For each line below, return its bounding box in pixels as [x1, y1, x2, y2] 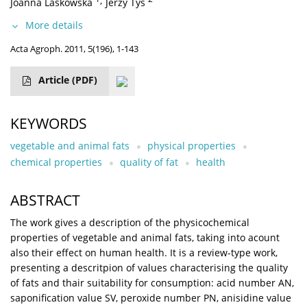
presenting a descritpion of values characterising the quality [10, 261, 288, 275]
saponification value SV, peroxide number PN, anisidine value [10, 291, 291, 305]
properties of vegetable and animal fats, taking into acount [10, 231, 280, 245]
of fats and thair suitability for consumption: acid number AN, [10, 276, 294, 290]
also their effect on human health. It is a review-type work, [10, 246, 278, 260]
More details [25, 19, 83, 32]
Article [38, 73, 72, 87]
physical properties [147, 139, 236, 153]
